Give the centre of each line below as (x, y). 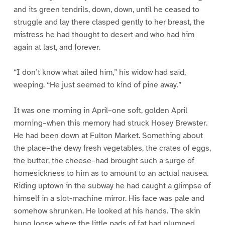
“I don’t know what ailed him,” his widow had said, (99, 73)
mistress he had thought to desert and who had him (104, 34)
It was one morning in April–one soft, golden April (100, 111)
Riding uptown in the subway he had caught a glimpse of (112, 186)
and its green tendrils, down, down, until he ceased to (106, 9)
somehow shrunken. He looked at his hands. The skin (107, 211)
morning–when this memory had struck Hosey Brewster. (110, 123)
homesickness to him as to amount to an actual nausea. (111, 174)
